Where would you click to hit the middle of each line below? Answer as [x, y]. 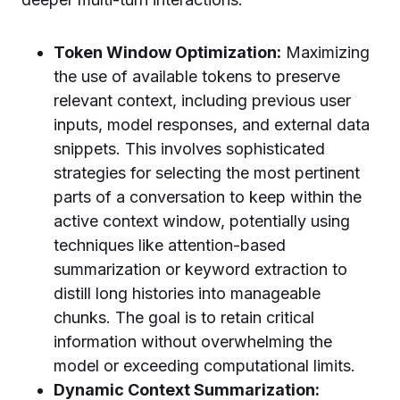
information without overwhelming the [193, 342]
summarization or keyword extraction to [200, 269]
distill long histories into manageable [187, 293]
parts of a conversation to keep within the [208, 197]
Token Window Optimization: [167, 52]
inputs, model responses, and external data [212, 125]
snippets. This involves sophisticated [189, 149]
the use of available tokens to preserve [197, 76]
